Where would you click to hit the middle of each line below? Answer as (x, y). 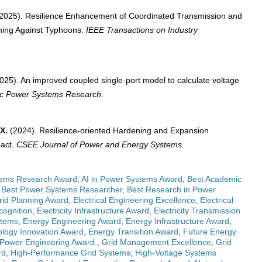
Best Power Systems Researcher (62, 190)
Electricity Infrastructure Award (93, 211)
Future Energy (210, 232)
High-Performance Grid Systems (70, 253)
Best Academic (214, 179)
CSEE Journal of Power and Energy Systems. (100, 145)
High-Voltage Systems (176, 253)
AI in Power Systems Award (132, 179)
